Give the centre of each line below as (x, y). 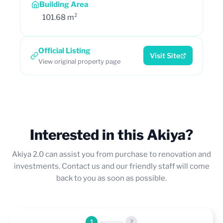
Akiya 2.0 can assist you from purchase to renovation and (111, 154)
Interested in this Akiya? (111, 135)
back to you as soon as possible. (111, 178)
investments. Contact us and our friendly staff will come (111, 166)
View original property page (79, 61)
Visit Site (165, 56)
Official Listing (64, 51)
